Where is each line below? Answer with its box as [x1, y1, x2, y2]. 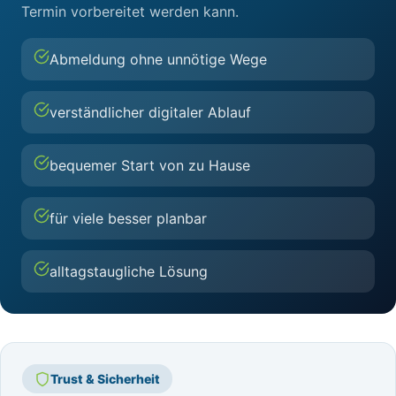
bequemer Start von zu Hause [49, 156, 250, 174]
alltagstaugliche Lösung [49, 263, 208, 280]
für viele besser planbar [49, 209, 207, 227]
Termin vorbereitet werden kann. [21, 3, 239, 20]
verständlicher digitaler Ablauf [49, 103, 251, 121]
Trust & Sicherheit [50, 371, 160, 386]
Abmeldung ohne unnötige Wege [49, 50, 267, 68]
